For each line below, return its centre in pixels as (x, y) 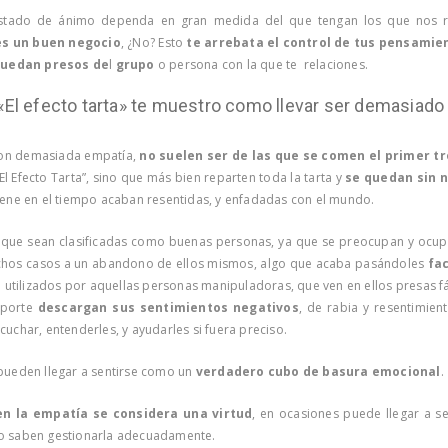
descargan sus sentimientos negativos (168, 307)
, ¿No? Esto (153, 42)
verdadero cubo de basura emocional (318, 371)
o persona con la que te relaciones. (261, 64)
